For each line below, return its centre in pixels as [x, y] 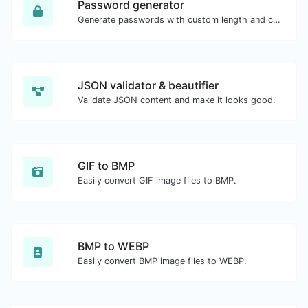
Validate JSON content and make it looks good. [177, 100]
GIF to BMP [106, 165]
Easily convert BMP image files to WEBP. [162, 261]
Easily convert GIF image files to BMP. [157, 180]
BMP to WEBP [113, 246]
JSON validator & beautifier [148, 85]
